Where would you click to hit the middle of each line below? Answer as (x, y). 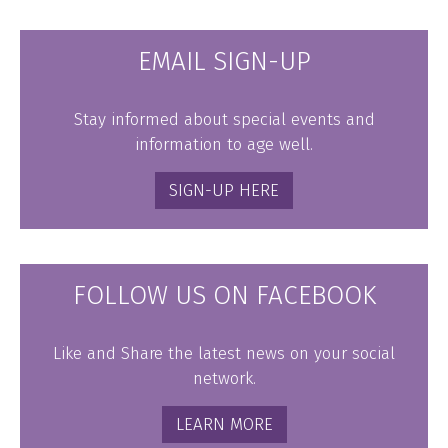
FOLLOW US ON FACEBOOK (224, 295)
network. (224, 378)
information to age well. (224, 144)
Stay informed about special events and (224, 119)
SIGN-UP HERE (224, 190)
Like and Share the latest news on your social (224, 353)
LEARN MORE (224, 424)
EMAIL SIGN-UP (224, 61)
